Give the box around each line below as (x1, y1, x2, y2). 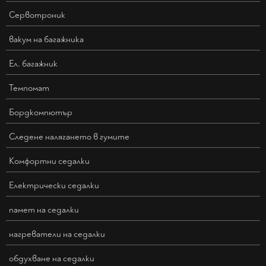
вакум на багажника (9, 34, 84, 46)
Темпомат (9, 83, 49, 94)
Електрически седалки (9, 180, 99, 192)
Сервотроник (9, 9, 65, 21)
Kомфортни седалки (9, 156, 90, 167)
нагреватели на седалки (9, 229, 105, 240)
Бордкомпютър (9, 107, 72, 119)
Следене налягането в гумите (9, 131, 129, 143)
